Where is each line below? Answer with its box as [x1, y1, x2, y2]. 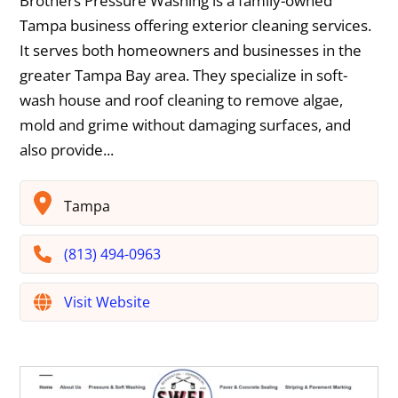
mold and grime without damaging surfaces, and [20, 115, 352, 136]
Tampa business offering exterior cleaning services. [20, 15, 372, 36]
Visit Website [64, 291, 151, 312]
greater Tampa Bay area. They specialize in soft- [20, 65, 348, 86]
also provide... [20, 139, 115, 161]
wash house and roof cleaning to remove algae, [20, 90, 344, 111]
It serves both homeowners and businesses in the [20, 40, 362, 61]
